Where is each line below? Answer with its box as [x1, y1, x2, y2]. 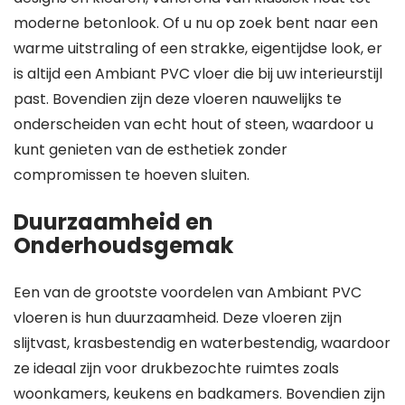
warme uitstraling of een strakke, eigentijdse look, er [14, 38, 382, 59]
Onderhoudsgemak [14, 231, 233, 260]
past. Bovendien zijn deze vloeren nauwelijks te [14, 89, 342, 109]
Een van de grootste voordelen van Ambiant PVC [14, 282, 362, 303]
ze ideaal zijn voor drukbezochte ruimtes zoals [14, 358, 339, 379]
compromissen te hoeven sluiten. [14, 165, 250, 185]
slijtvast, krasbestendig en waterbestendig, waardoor [14, 333, 391, 353]
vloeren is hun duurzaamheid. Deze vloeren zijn [14, 307, 342, 328]
